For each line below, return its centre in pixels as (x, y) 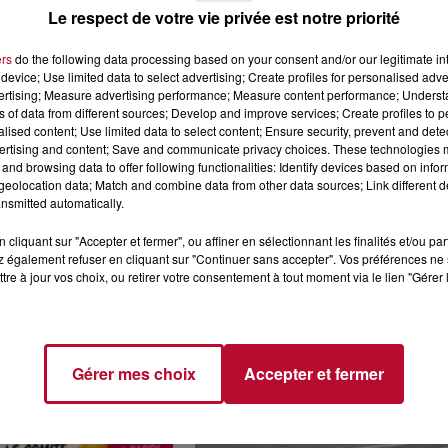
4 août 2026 (250, 122)
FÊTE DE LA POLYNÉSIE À (319, 147)
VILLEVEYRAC (270, 166)
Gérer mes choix (134, 373)
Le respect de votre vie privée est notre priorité (224, 17)
